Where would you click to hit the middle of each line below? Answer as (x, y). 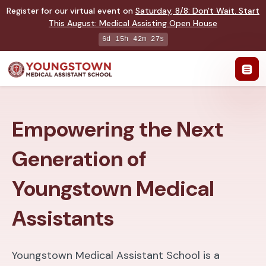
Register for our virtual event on (71, 11)
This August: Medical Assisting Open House (133, 23)
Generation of (79, 159)
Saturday (153, 11)
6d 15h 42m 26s (133, 39)
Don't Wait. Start (226, 11)
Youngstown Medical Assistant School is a (116, 256)
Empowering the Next (118, 129)
